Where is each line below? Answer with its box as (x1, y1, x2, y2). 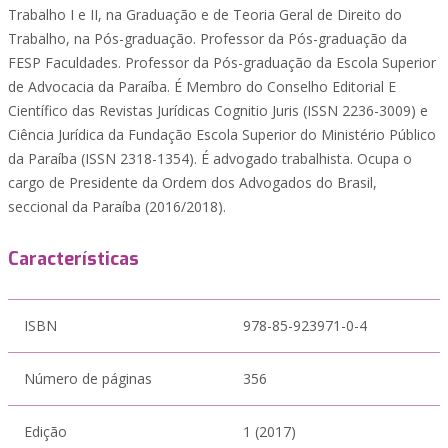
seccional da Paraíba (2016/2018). (8, 197, 226, 216)
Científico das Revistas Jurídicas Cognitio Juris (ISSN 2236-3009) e (8, 101, 428, 120)
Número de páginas (24, 369, 152, 388)
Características (8, 247, 139, 271)
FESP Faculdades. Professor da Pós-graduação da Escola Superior (8, 53, 436, 72)
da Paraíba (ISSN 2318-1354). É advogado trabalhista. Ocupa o (8, 149, 412, 168)
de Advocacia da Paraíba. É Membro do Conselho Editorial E (8, 77, 396, 96)
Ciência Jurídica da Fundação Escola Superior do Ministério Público (8, 125, 436, 144)
